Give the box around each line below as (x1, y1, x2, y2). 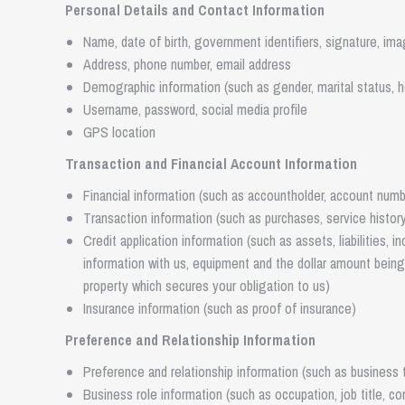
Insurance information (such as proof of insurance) (83, 298, 356, 318)
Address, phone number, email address (83, 54, 291, 74)
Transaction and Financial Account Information (65, 154, 357, 174)
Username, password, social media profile (83, 99, 307, 119)
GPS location (83, 122, 155, 142)
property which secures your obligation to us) (83, 276, 330, 296)
